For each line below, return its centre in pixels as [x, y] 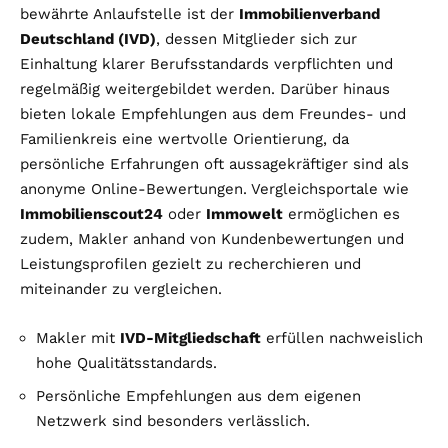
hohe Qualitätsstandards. [126, 362]
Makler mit [78, 337]
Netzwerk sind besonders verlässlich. [173, 420]
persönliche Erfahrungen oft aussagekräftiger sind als [214, 163]
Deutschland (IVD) [88, 38]
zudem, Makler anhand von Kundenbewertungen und [212, 238]
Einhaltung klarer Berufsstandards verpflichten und [206, 63]
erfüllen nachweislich [342, 337]
